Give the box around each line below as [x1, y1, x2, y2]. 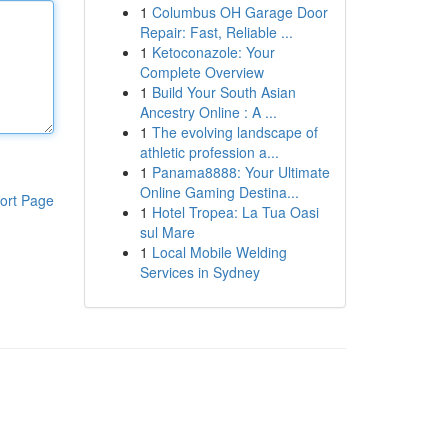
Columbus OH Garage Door [151, 2, 328, 22]
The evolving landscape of [151, 122, 318, 142]
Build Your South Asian [151, 82, 296, 102]
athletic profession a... [139, 142, 279, 162]
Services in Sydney [139, 262, 260, 282]
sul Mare [139, 222, 195, 242]
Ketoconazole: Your [151, 42, 275, 62]
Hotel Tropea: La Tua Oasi [151, 202, 319, 222]
